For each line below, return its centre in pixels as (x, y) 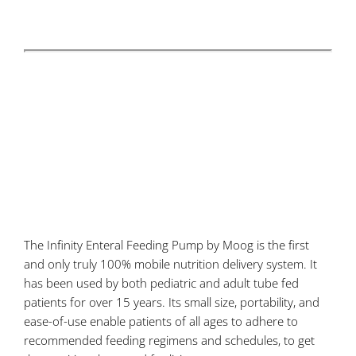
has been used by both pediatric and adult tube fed (161, 283)
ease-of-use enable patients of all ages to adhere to (161, 321)
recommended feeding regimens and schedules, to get (169, 341)
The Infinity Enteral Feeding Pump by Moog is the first (166, 245)
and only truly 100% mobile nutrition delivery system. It (170, 264)
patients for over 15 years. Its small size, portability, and (172, 302)
